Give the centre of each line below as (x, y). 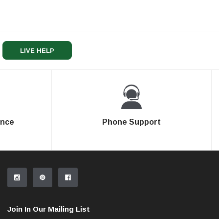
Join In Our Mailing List (49, 209)
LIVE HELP (37, 51)
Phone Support (131, 122)
